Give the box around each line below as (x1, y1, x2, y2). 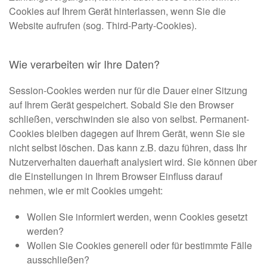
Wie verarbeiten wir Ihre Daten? (9, 56, 160, 72)
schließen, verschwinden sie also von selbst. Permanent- (9, 112, 249, 126)
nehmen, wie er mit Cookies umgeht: (9, 184, 163, 198)
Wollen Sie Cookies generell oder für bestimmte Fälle (27, 238, 252, 253)
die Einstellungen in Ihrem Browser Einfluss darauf (9, 169, 222, 184)
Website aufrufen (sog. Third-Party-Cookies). (9, 18, 197, 33)
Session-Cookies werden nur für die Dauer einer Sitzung (9, 83, 247, 98)
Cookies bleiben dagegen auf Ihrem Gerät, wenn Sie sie (9, 126, 245, 141)
